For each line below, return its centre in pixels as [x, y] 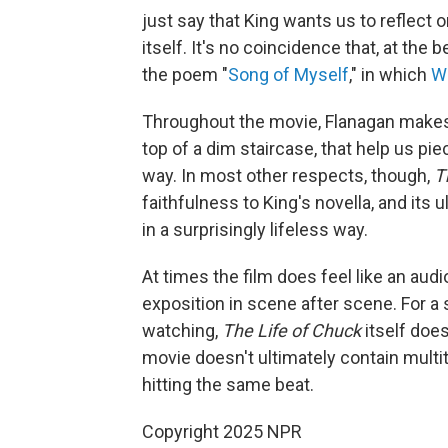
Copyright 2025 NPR [222, 431]
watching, [182, 330]
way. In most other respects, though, [288, 175]
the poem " [185, 74]
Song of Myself [288, 74]
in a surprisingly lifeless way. [255, 229]
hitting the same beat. [228, 384]
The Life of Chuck [291, 330]
